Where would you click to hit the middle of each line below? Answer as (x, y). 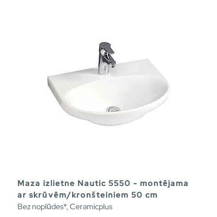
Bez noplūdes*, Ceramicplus (65, 207)
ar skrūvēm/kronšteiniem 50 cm (88, 195)
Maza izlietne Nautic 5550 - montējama (103, 184)
